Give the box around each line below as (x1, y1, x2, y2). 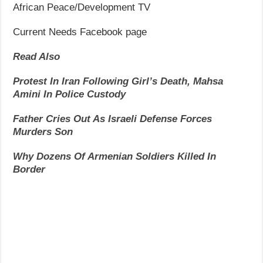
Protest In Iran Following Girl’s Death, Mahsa (13, 75, 224, 87)
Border (13, 163, 46, 175)
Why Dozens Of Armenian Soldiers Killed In (13, 150, 217, 162)
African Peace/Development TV (13, 1, 151, 13)
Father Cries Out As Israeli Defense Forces (13, 113, 213, 124)
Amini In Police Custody (13, 88, 126, 100)
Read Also (13, 50, 60, 62)
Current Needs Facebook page (13, 26, 147, 38)
